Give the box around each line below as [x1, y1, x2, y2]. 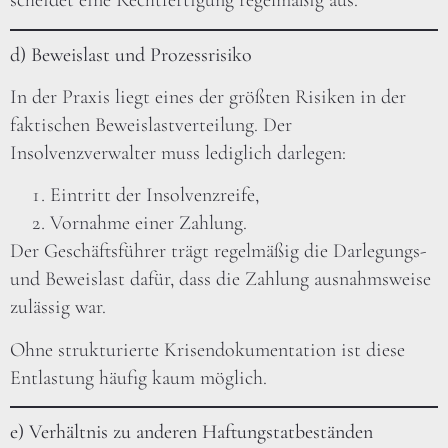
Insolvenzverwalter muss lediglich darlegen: [10, 140, 346, 165]
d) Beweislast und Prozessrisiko [10, 42, 252, 67]
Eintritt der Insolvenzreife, [50, 183, 259, 208]
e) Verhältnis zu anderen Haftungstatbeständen [10, 420, 373, 445]
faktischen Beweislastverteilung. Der [10, 112, 292, 137]
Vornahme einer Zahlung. [50, 211, 247, 236]
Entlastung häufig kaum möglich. [10, 365, 267, 390]
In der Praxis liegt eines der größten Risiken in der [10, 84, 406, 109]
